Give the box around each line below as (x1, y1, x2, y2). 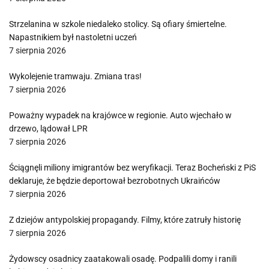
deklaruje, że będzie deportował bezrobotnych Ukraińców (9, 176, 220, 186)
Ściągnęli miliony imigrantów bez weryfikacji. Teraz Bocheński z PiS (9, 163, 256, 172)
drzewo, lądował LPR (9, 124, 88, 133)
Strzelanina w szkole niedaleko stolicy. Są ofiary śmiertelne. (9, 19, 227, 29)
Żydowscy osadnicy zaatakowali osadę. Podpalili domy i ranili (9, 254, 237, 264)
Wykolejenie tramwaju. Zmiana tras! (9, 71, 142, 81)
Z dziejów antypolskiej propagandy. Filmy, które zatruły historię (9, 215, 241, 225)
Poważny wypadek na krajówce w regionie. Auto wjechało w (9, 110, 232, 120)
